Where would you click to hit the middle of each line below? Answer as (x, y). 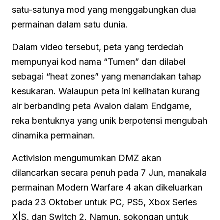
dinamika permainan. (54, 135)
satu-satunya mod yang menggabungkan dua (104, 9)
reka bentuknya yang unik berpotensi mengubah (110, 120)
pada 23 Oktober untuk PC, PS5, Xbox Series (104, 202)
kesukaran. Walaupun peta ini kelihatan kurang (106, 91)
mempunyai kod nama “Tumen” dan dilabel (99, 61)
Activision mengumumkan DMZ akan (86, 158)
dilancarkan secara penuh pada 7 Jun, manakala (109, 172)
